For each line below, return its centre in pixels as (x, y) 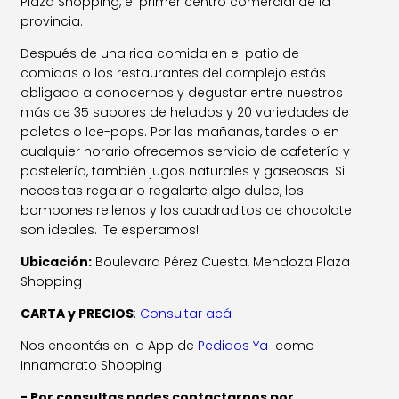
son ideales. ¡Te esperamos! (114, 230)
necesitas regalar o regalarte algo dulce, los (163, 191)
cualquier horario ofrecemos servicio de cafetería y (186, 151)
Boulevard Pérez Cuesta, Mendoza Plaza (221, 262)
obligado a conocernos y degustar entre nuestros (182, 93)
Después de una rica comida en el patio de (160, 53)
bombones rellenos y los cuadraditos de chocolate (187, 210)
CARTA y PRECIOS (77, 313)
